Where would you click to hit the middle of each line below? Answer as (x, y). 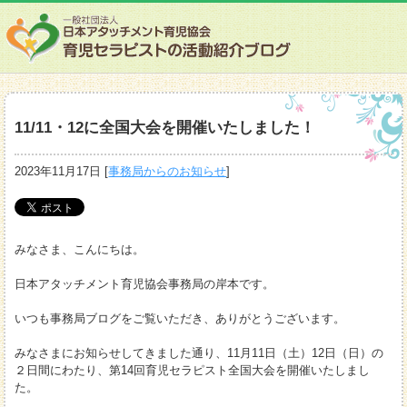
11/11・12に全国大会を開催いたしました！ (165, 128)
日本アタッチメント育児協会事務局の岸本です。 (145, 283)
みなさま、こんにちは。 (80, 249)
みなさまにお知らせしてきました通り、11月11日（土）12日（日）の (199, 352)
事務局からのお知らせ (168, 172)
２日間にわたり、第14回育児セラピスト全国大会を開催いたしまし (193, 370)
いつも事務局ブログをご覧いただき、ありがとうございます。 (180, 318)
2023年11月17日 (58, 172)
